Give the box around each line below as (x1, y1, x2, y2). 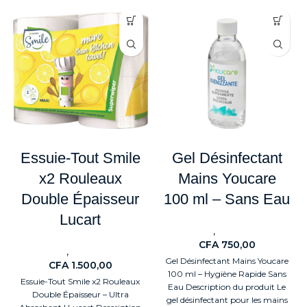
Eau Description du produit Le (168, 282, 286, 293)
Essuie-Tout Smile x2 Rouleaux (21, 276, 140, 287)
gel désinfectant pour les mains (166, 295, 288, 306)
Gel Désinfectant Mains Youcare (165, 256, 288, 267)
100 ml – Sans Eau (164, 191, 290, 208)
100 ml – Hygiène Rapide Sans (167, 269, 286, 280)
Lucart (60, 211, 101, 229)
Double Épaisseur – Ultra (32, 289, 129, 300)
